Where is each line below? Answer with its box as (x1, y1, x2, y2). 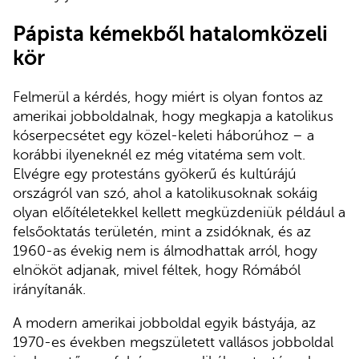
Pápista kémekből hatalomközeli (13, 22, 328, 46)
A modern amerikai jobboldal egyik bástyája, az (13, 314, 316, 331)
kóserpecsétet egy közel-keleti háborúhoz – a (13, 127, 314, 144)
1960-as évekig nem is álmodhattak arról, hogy (13, 243, 317, 260)
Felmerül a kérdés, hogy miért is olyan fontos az (13, 89, 323, 106)
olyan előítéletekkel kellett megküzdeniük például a (13, 204, 345, 221)
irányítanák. (13, 281, 86, 298)
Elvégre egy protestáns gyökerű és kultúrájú (13, 166, 296, 183)
